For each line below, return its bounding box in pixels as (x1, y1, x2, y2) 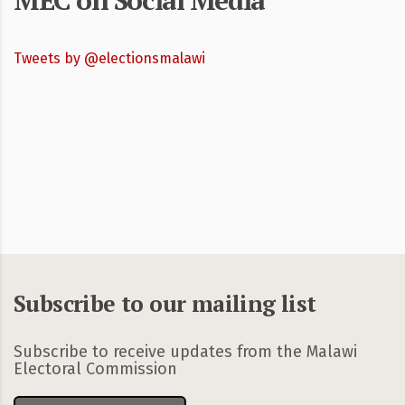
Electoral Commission (14, 359, 182, 379)
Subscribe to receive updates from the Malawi (14, 342, 357, 362)
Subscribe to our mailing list (14, 288, 316, 318)
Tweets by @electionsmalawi (14, 50, 205, 67)
